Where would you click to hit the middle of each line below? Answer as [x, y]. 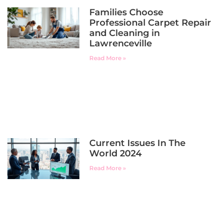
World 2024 [116, 153]
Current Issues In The [138, 143]
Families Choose [127, 12]
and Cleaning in [125, 33]
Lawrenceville [121, 43]
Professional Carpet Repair [150, 22]
